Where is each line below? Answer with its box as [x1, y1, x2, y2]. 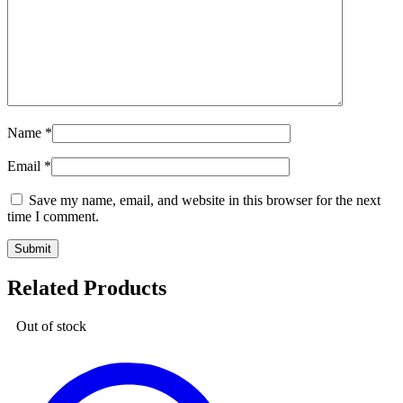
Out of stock [16, 318, 86, 334]
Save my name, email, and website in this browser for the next [29, 193, 381, 209]
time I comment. [7, 209, 99, 225]
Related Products [7, 275, 166, 300]
